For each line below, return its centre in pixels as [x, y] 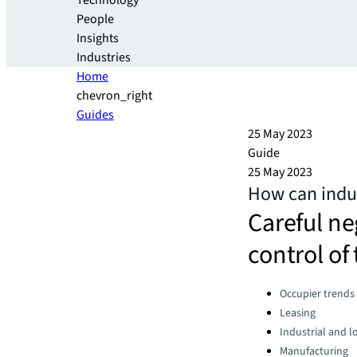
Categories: [278, 290]
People [95, 19]
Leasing [298, 313]
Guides [95, 115]
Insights [98, 38]
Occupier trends [317, 294]
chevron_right [114, 96]
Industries [104, 57]
